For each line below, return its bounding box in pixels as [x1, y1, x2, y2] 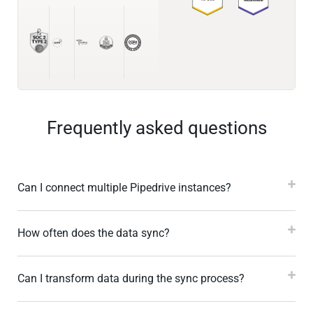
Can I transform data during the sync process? [17, 272, 245, 286]
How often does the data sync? [17, 226, 170, 240]
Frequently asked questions [46, 117, 267, 139]
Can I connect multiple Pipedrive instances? [17, 181, 231, 195]
